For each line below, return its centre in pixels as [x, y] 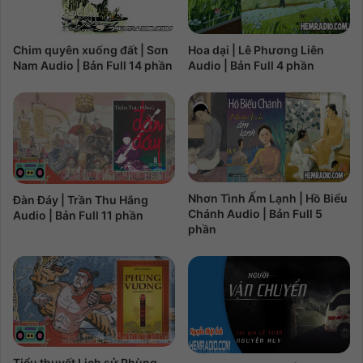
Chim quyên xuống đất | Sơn [91, 49]
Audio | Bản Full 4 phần [251, 66]
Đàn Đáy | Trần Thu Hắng [81, 199]
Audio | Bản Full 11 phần [78, 215]
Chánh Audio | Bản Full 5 [255, 213]
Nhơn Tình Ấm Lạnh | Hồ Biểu [268, 198]
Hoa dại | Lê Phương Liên [256, 50]
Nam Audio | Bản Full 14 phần [93, 65]
